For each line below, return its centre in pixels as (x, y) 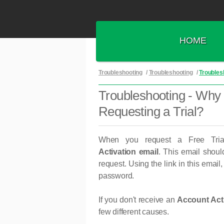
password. (116, 176)
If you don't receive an (138, 200)
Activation (119, 152)
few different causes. (134, 212)
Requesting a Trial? (151, 112)
